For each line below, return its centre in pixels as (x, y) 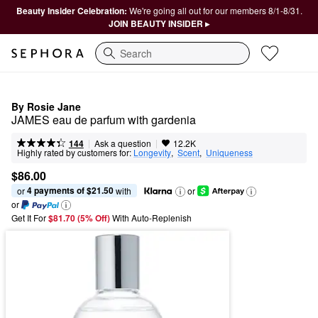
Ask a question (122, 143)
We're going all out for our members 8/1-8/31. (215, 10)
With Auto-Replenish (152, 218)
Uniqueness (229, 152)
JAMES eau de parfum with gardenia (104, 120)
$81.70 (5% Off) (80, 218)
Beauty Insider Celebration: (72, 11)
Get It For (29, 218)
